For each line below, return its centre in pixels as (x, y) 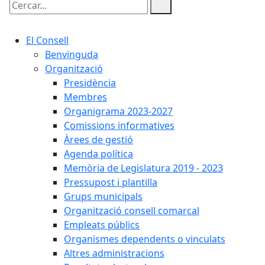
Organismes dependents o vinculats (145, 239)
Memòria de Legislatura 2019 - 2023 (143, 168)
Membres (85, 97)
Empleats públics (102, 225)
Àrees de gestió (98, 140)
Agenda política (98, 154)
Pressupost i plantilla (111, 182)
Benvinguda (72, 54)
